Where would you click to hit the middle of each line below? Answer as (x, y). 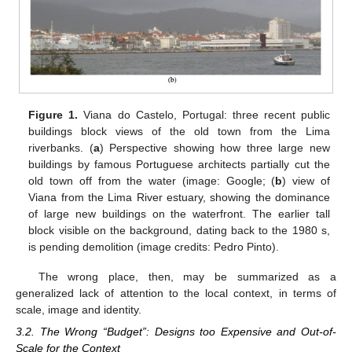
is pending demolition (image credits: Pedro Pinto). (154, 246)
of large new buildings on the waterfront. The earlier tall (179, 213)
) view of (306, 180)
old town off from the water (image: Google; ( (152, 180)
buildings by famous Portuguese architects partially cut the (179, 164)
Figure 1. (53, 114)
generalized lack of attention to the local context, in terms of (176, 293)
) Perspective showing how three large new (214, 147)
